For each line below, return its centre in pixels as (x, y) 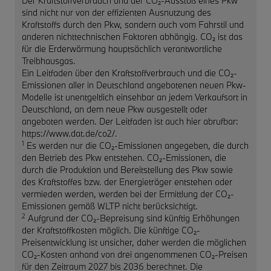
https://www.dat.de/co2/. (70, 133)
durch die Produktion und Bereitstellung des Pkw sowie (127, 169)
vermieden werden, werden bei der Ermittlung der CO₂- (128, 194)
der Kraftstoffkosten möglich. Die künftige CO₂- (111, 230)
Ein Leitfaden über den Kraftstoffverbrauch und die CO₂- (129, 73)
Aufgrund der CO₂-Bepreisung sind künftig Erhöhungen (132, 218)
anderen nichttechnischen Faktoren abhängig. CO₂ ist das (132, 36)
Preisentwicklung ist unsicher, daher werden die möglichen (134, 242)
